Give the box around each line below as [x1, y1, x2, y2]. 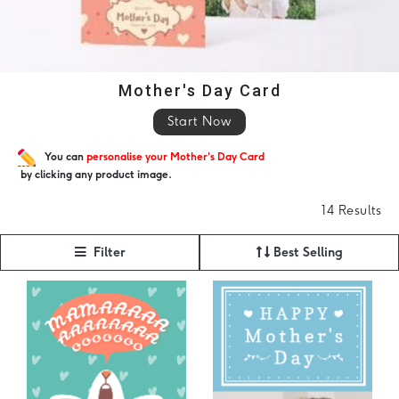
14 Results [322, 202, 381, 218]
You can [45, 150, 86, 163]
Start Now [167, 113, 232, 129]
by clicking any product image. [18, 167, 172, 181]
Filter [93, 243, 126, 260]
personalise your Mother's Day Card [86, 150, 265, 163]
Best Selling [273, 243, 343, 260]
